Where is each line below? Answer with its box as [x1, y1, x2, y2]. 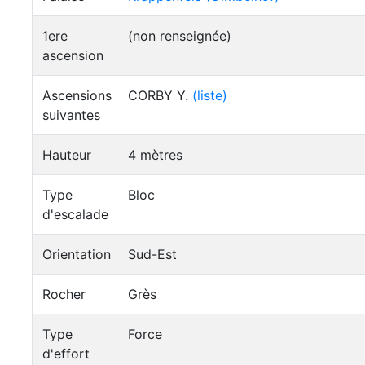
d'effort [42, 345, 90, 362]
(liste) [192, 87, 227, 103]
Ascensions [42, 87, 112, 103]
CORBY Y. [128, 87, 192, 103]
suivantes [42, 107, 100, 123]
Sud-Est [128, 246, 177, 262]
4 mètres [128, 147, 182, 163]
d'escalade [42, 206, 108, 222]
